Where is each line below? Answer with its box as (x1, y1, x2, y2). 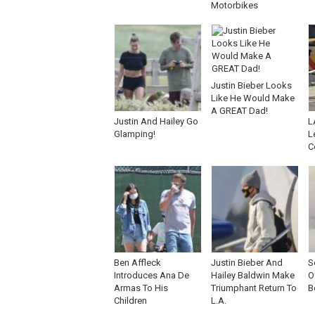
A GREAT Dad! (211, 105, 268, 116)
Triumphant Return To (211, 283, 297, 293)
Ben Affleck (114, 257, 161, 268)
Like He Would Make (211, 93, 295, 103)
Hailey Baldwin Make (211, 270, 295, 281)
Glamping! (114, 129, 155, 139)
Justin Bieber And (211, 257, 283, 268)
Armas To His (114, 283, 168, 293)
